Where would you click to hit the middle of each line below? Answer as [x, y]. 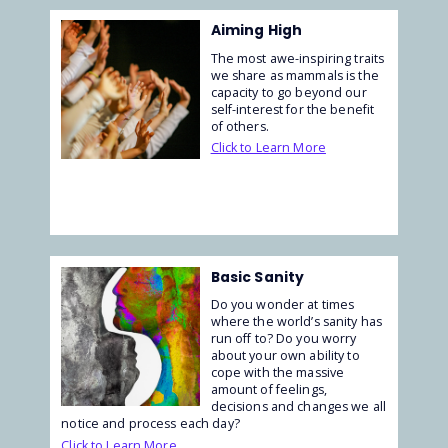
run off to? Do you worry [283, 339]
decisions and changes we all [298, 407]
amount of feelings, [268, 390]
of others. [239, 127]
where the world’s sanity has [296, 322]
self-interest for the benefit [292, 110]
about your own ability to [285, 356]
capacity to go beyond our [288, 93]
